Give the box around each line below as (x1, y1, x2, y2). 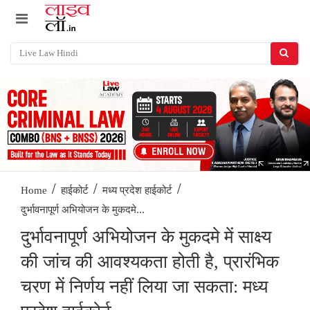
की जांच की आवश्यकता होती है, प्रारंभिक (21, 252, 279, 273)
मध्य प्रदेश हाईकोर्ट (102, 185, 172, 197)
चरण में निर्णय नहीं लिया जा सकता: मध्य (21, 277, 268, 298)
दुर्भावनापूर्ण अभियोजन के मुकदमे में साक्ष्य (21, 227, 271, 248)
